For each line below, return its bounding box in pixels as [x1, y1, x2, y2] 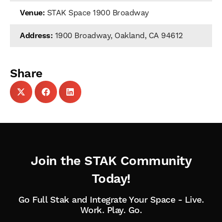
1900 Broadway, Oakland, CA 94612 [55, 31, 183, 40]
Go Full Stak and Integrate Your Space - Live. [18, 194, 204, 206]
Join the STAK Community [30, 153, 192, 169]
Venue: [20, 8, 47, 18]
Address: [20, 31, 55, 41]
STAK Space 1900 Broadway [47, 8, 149, 17]
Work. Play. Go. [80, 205, 142, 216]
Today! [91, 171, 131, 187]
